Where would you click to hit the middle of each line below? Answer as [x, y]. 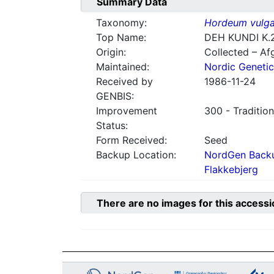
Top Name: [121, 38]
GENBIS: [115, 96]
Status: [112, 126]
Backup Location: [136, 155]
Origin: [111, 52]
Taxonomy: [121, 23]
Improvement [127, 111]
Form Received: [131, 140]
